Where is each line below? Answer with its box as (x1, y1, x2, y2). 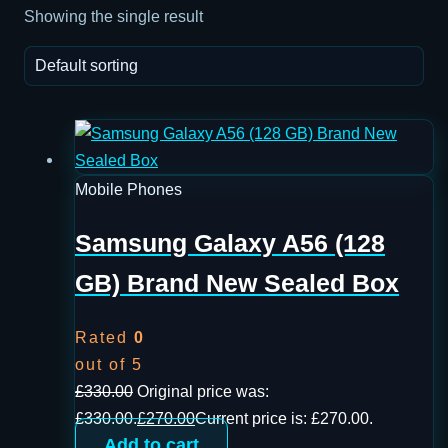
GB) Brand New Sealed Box (75, 269, 399, 297)
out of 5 (75, 355, 143, 374)
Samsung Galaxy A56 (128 (75, 229, 385, 257)
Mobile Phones (75, 180, 182, 199)
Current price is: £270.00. (195, 409, 373, 428)
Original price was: (137, 382, 269, 401)
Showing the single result (24, 6, 203, 25)
